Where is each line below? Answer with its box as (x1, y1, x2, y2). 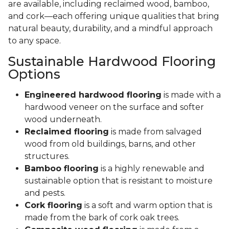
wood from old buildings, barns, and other (25, 139, 196, 149)
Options (8, 66, 60, 82)
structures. (25, 151, 70, 162)
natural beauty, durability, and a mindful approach (8, 24, 213, 34)
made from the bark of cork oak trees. (25, 213, 179, 223)
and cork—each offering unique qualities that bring (8, 11, 219, 21)
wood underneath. (25, 114, 102, 125)
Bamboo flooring (25, 164, 99, 174)
